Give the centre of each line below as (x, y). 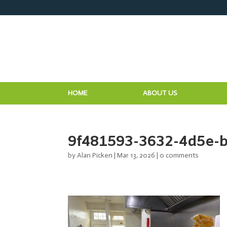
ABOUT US (160, 93)
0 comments (179, 155)
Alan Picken (95, 155)
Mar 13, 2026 (136, 155)
